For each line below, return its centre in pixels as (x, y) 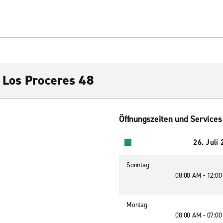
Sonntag (138, 165)
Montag (137, 205)
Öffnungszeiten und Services (170, 119)
